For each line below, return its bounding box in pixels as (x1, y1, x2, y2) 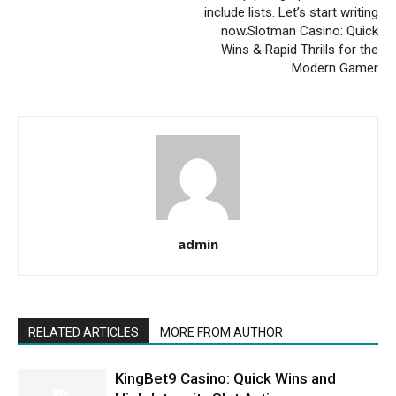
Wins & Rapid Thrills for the (221, 41, 378, 57)
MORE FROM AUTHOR (160, 324, 283, 339)
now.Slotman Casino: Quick (221, 22, 378, 39)
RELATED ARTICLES (28, 324, 139, 339)
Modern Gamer (292, 59, 378, 76)
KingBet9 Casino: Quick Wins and (115, 369, 336, 387)
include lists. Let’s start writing (204, 4, 378, 20)
